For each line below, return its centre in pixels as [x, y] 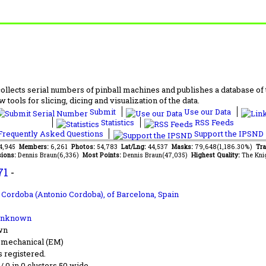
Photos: [84, 147]
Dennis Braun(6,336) [50, 155]
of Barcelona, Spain [143, 194]
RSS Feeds [213, 122]
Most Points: [102, 155]
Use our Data [208, 112]
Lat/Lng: [134, 147]
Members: [35, 147]
